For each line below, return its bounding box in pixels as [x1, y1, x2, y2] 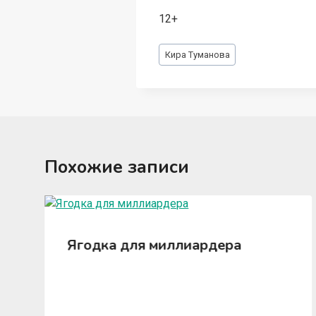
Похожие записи [44, 154, 190, 179]
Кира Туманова [164, 49, 230, 60]
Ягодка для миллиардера [67, 235, 242, 255]
